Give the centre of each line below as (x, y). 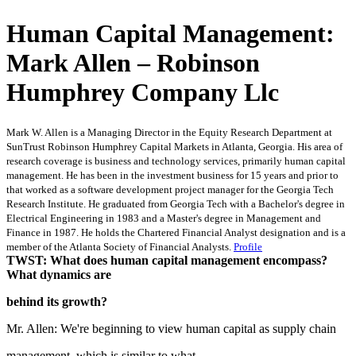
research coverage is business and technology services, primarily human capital (176, 161)
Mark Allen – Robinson (133, 63)
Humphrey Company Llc (143, 93)
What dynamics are (59, 274)
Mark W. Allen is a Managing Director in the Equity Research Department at (169, 132)
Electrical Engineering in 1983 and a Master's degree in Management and (164, 218)
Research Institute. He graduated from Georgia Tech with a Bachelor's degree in (176, 203)
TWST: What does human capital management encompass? (167, 260)
